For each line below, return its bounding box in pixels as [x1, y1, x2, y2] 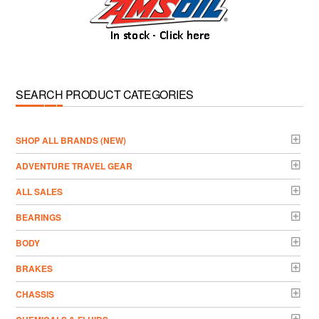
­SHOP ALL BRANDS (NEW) [16, 133, 127, 147]
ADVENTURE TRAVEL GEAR [16, 159, 133, 172]
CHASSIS [16, 287, 55, 300]
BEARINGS [16, 210, 62, 224]
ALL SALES [16, 184, 63, 198]
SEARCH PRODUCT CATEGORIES [16, 85, 194, 103]
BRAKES [16, 261, 53, 275]
